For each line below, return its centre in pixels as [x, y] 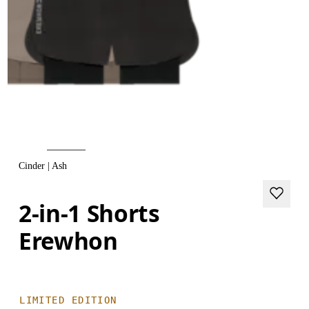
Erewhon [68, 240]
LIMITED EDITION [68, 300]
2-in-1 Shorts [89, 213]
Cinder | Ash [43, 166]
